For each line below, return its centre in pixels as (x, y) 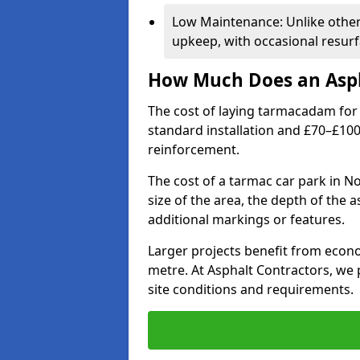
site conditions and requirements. (251, 289)
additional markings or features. (246, 219)
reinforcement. (194, 149)
